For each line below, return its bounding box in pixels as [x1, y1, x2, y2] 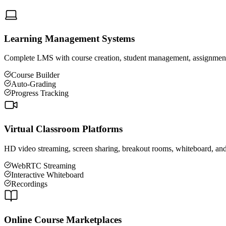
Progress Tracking [11, 89, 69, 98]
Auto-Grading [11, 80, 56, 89]
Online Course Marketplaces [4, 214, 122, 225]
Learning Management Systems [4, 33, 135, 44]
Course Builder [11, 71, 60, 80]
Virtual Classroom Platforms [4, 124, 123, 135]
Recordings [11, 179, 47, 188]
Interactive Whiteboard [11, 170, 84, 179]
